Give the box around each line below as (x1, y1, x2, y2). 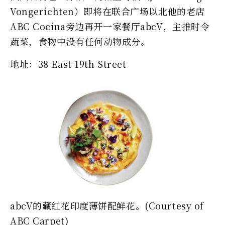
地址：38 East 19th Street (10, 57, 127, 70)
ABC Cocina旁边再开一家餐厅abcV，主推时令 (10, 19, 210, 33)
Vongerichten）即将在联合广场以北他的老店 (10, 4, 205, 18)
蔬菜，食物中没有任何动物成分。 (10, 34, 150, 48)
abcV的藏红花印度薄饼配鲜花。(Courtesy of (10, 198, 204, 212)
